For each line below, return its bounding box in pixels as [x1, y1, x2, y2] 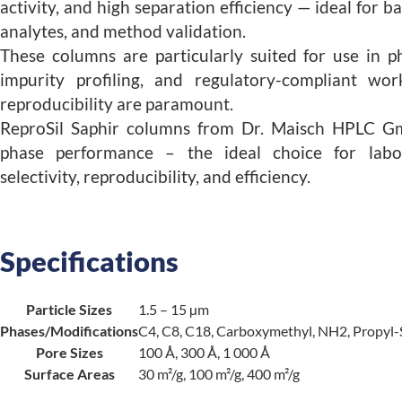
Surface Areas [23, 365, 115, 382]
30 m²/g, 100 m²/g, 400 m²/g [138, 365, 300, 382]
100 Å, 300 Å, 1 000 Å [138, 344, 270, 361]
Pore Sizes [35, 344, 103, 361]
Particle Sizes [26, 301, 112, 318]
